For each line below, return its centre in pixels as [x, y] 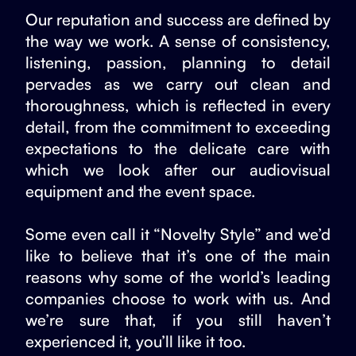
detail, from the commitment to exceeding [178, 126]
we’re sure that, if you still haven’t [178, 319]
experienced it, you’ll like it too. [136, 341]
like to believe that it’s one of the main [178, 255]
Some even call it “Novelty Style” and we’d [178, 234]
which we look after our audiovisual [178, 169]
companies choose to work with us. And [178, 298]
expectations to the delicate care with [178, 148]
